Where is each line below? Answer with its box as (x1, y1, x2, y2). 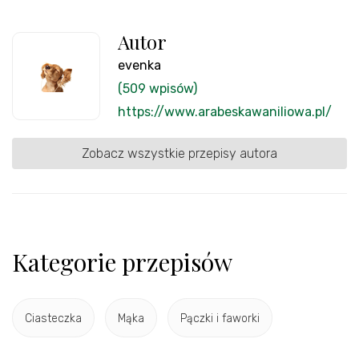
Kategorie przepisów (12, 246, 232, 279)
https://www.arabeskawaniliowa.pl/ (118, 104, 332, 120)
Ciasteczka (25, 311, 82, 325)
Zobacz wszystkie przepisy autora (82, 146, 277, 162)
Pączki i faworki (180, 311, 260, 325)
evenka (118, 58, 161, 74)
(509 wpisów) (118, 81, 197, 97)
